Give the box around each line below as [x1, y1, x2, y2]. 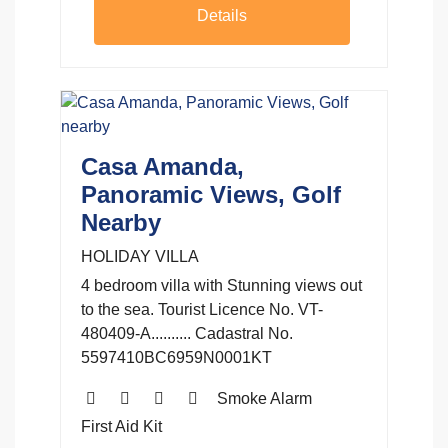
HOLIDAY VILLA [81, 247, 199, 265]
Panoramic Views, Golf [81, 180, 341, 208]
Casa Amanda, [81, 152, 244, 180]
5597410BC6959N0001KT [81, 348, 272, 366]
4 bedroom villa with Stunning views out [81, 276, 362, 294]
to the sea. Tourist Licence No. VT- [81, 300, 323, 318]
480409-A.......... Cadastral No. [81, 324, 293, 342]
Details [197, 6, 247, 24]
